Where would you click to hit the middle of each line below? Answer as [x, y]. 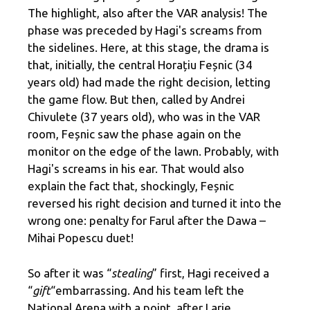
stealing [132, 273]
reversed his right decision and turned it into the [155, 203]
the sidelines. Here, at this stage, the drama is [148, 48]
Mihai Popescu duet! [81, 238]
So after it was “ [70, 273]
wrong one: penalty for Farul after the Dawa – [147, 221]
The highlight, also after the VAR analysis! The [148, 13]
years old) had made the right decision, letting [149, 82]
